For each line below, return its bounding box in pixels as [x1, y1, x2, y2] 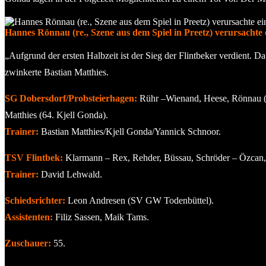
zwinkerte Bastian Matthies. [5, 66, 109, 77]
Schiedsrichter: [5, 195, 65, 205]
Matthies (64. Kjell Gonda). [5, 109, 108, 120]
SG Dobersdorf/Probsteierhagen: [5, 93, 137, 103]
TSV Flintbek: [5, 152, 63, 163]
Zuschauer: [5, 237, 51, 248]
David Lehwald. [39, 169, 102, 179]
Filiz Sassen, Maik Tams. [53, 211, 149, 222]
